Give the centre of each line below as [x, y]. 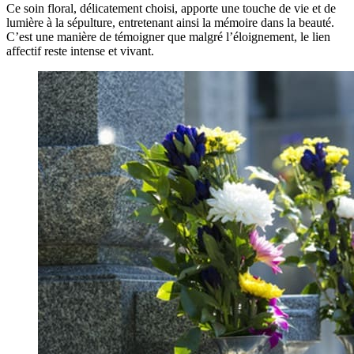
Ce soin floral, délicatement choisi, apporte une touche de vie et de [171, 9]
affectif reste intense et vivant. [80, 51]
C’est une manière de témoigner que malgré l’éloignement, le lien [168, 37]
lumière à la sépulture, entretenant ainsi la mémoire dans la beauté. [170, 23]
